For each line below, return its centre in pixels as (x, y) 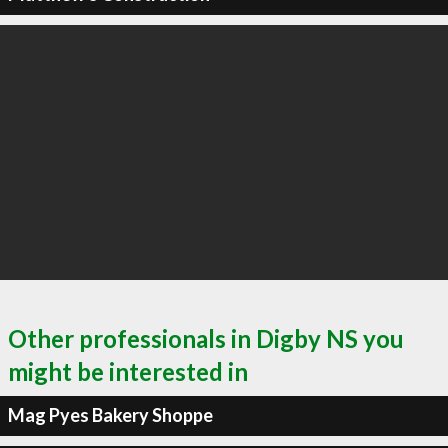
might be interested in (128, 371)
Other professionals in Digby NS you (206, 338)
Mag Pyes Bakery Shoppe (110, 415)
